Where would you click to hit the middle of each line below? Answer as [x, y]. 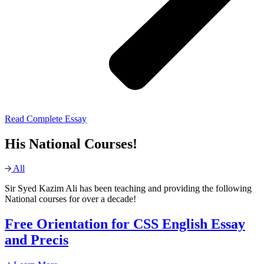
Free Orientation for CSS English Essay [125, 224]
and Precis [37, 240]
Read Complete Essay [46, 118]
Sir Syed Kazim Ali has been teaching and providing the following [128, 189]
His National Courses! [71, 143]
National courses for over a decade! [70, 199]
